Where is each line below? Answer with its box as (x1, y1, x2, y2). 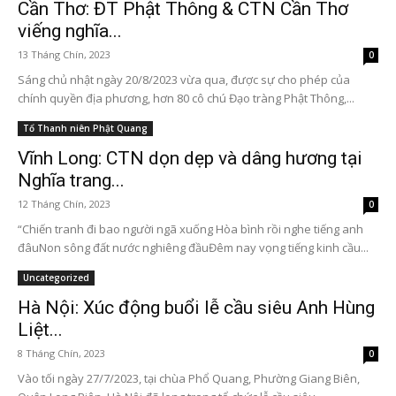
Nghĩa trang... (18, 169, 125, 191)
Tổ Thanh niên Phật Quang (23, 121, 148, 134)
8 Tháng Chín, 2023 (18, 346, 105, 360)
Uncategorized (23, 270, 89, 284)
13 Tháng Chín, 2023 (18, 47, 110, 61)
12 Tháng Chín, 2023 (18, 196, 110, 210)
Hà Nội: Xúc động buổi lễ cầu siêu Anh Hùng (18, 296, 375, 318)
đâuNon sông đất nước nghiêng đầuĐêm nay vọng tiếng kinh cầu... (18, 239, 369, 255)
